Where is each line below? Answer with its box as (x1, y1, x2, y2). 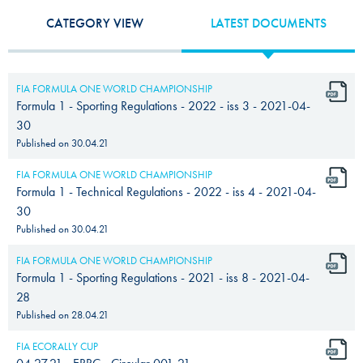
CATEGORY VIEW (46, 14, 143, 32)
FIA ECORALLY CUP (16, 339, 98, 353)
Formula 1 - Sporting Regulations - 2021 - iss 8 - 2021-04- (16, 268, 310, 286)
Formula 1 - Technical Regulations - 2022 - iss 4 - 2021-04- (16, 182, 316, 200)
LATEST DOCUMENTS (210, 14, 327, 32)
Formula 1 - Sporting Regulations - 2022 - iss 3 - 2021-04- (16, 96, 310, 114)
